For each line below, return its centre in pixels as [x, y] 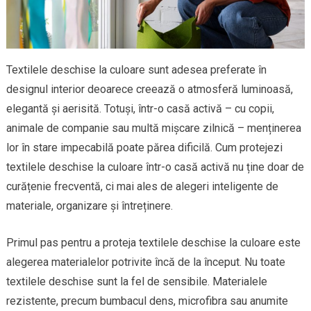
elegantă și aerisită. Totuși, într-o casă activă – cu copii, [140, 108]
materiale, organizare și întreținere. [89, 205]
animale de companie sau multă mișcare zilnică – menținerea [153, 128]
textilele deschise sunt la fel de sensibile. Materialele [136, 281]
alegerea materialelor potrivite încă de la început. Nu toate [145, 262]
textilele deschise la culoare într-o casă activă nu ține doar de [155, 167]
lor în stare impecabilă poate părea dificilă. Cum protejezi [144, 147]
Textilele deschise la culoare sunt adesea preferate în [136, 69]
